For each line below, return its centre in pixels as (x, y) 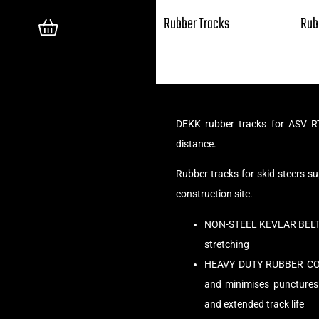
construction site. (214, 194)
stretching (226, 244)
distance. (196, 144)
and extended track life (254, 304)
